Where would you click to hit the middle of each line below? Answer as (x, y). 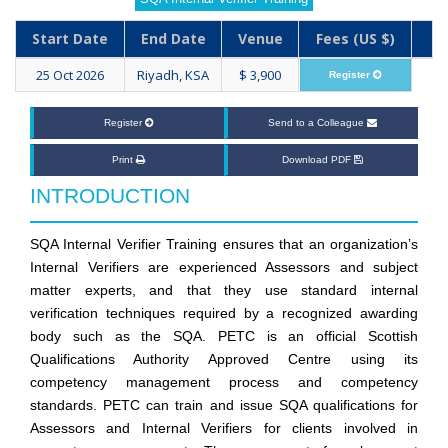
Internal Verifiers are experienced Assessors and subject (224, 267)
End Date (173, 39)
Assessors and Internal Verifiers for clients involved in (224, 428)
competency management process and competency (224, 382)
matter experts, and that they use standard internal (224, 290)
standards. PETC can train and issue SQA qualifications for (224, 405)
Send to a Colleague (317, 123)
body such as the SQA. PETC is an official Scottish (224, 336)
